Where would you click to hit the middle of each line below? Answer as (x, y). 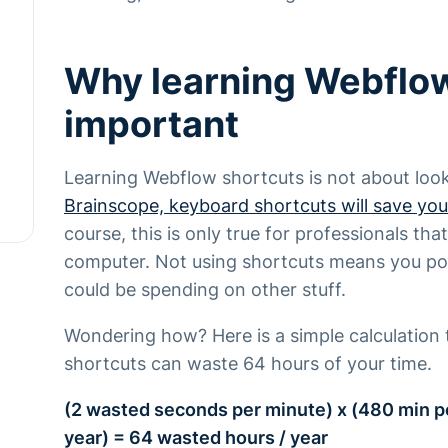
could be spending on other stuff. (207, 289)
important (151, 124)
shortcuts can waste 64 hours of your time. (248, 363)
